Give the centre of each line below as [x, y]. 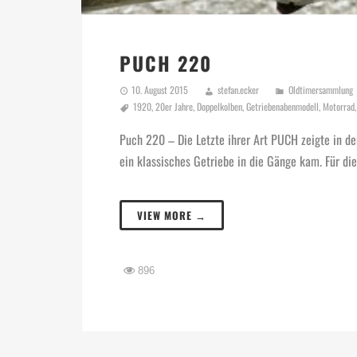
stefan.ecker [238, 89]
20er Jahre [174, 106]
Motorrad [339, 106]
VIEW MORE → [172, 216]
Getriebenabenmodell [282, 106]
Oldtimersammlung [321, 89]
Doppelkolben [220, 106]
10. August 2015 [160, 89]
